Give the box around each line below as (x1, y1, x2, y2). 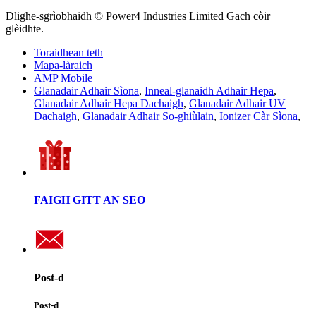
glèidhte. (6, 22, 44, 35)
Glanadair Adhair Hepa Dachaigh (34, 97, 183, 109)
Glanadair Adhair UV (189, 97, 286, 109)
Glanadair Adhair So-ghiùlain (83, 109, 214, 122)
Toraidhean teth (34, 46, 103, 59)
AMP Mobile (34, 71, 92, 84)
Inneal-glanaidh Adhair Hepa (145, 84, 274, 97)
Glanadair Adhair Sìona (34, 84, 139, 97)
